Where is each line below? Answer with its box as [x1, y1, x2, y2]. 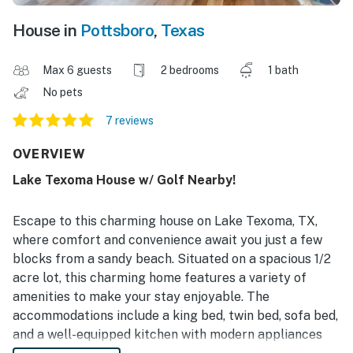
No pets [43, 86, 85, 99]
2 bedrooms [161, 64, 219, 77]
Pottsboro [80, 20, 154, 41]
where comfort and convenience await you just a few [13, 232, 322, 248]
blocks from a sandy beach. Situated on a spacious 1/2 [13, 251, 331, 267]
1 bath [268, 64, 299, 77]
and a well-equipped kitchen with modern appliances [13, 327, 322, 343]
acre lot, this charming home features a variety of [13, 270, 307, 286]
